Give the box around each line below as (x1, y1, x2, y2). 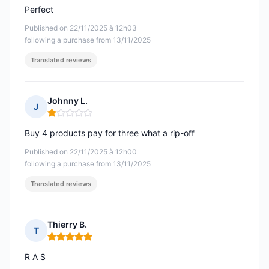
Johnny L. (47, 95, 88, 106)
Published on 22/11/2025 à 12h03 (25, 23, 137, 33)
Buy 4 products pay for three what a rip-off (25, 128, 195, 139)
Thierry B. (47, 219, 87, 230)
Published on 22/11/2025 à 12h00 (25, 147, 137, 157)
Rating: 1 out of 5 (47, 112, 118, 124)
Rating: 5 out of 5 (47, 235, 119, 247)
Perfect (25, 4, 53, 15)
